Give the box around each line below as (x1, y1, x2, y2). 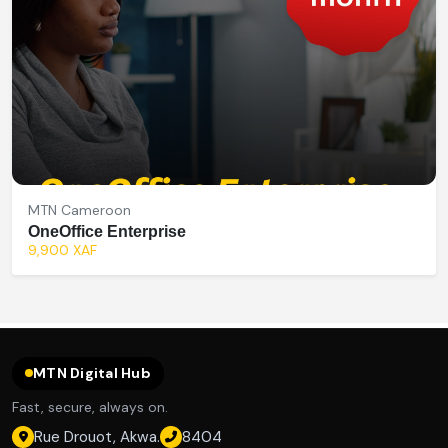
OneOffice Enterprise (28, 222, 186, 240)
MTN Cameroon (28, 200, 131, 219)
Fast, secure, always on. (12, 397, 168, 416)
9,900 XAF (28, 240, 97, 259)
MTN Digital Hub (33, 364, 151, 383)
